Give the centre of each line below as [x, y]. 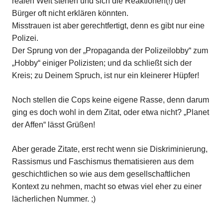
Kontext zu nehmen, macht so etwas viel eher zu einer [107, 187]
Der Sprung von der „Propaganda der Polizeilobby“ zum [110, 51]
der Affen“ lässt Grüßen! [54, 125]
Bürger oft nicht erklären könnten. [70, 13]
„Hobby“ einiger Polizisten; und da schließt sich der [102, 63]
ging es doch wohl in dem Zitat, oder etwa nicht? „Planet [111, 112]
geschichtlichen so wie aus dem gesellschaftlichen [101, 174]
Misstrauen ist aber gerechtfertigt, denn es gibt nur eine [108, 26]
